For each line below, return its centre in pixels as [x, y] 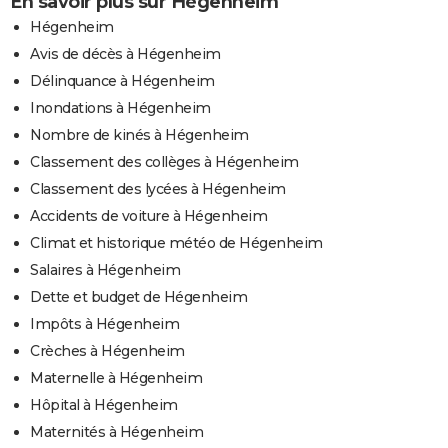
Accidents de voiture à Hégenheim [148, 216]
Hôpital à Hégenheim [104, 405]
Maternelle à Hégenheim [116, 378]
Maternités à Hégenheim [116, 432]
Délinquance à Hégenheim [122, 81]
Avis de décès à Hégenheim [125, 54]
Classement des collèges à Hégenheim [164, 162]
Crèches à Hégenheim [107, 351]
